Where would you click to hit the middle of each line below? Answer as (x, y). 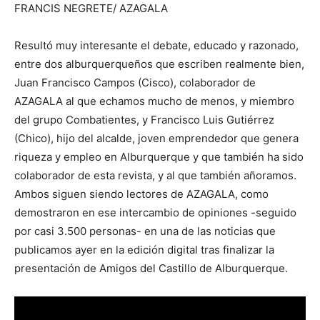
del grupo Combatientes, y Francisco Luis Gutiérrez (144, 120)
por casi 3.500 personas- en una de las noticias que (145, 231)
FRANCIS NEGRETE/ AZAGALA (91, 9)
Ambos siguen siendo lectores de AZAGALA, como (141, 194)
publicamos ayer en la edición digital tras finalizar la (144, 250)
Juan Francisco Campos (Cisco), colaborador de (135, 83)
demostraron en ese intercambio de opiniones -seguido (155, 213)
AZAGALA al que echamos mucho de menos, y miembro (154, 101)
